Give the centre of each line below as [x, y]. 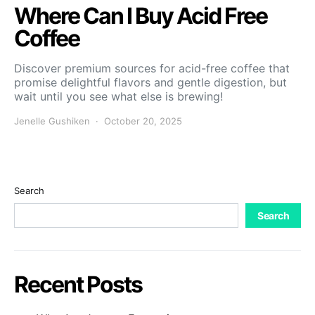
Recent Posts [78, 284]
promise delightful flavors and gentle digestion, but [150, 82]
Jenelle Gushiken [52, 121]
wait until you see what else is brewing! [118, 96]
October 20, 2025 [143, 121]
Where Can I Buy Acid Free [141, 15]
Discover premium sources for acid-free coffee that [152, 68]
